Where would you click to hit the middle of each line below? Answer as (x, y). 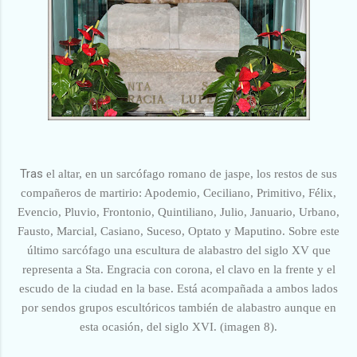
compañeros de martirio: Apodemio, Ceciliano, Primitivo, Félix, (178, 192)
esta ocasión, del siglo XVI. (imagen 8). (178, 326)
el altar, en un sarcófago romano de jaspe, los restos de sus (190, 173)
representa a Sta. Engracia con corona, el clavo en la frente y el (178, 269)
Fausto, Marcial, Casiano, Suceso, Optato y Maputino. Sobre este (178, 231)
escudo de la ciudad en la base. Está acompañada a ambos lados (178, 288)
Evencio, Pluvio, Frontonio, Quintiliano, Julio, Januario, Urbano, (178, 212)
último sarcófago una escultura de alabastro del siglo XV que (178, 250)
